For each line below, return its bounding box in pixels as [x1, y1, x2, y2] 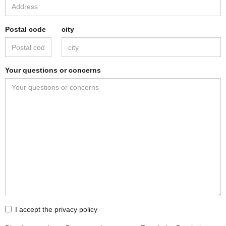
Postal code [5, 25, 46, 34]
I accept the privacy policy [15, 205, 97, 214]
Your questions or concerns [5, 66, 101, 75]
